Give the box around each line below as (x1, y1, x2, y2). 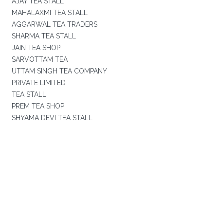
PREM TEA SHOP (11, 102, 64, 110)
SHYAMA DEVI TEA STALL (11, 114, 92, 122)
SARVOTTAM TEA (11, 55, 68, 63)
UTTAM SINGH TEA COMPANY (11, 67, 107, 75)
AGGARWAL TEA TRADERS (11, 20, 97, 28)
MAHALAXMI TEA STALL (11, 9, 88, 17)
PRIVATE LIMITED (11, 79, 66, 87)
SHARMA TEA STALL (11, 32, 76, 40)
